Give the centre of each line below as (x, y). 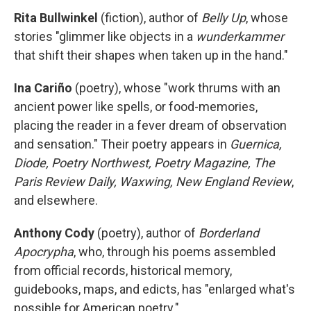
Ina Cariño (43, 88)
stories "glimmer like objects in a (105, 37)
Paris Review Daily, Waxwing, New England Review (153, 182)
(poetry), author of (148, 233)
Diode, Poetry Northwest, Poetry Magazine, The (144, 163)
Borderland (229, 233)
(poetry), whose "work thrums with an (176, 88)
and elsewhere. (56, 201)
